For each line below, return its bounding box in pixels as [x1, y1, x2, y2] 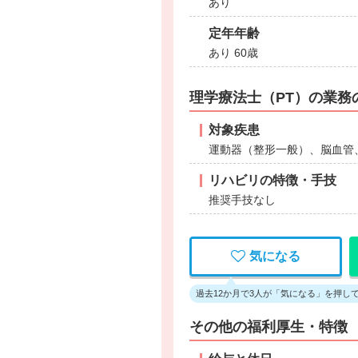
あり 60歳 [209, 46, 258, 59]
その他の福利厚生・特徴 [189, 319, 348, 335]
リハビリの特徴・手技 [209, 173, 336, 187]
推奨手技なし [209, 193, 276, 206]
